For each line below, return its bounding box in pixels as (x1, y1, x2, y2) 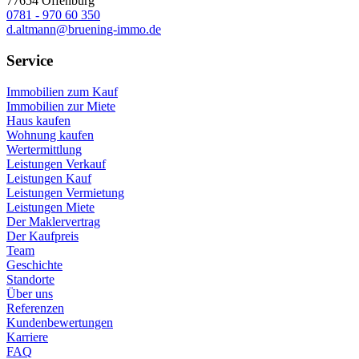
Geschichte (6, 257, 63, 272)
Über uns (6, 286, 53, 301)
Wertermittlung (6, 142, 82, 156)
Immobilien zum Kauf (6, 84, 118, 99)
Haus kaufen (6, 113, 71, 127)
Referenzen (6, 301, 64, 315)
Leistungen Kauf (6, 171, 91, 185)
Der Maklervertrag (6, 214, 100, 228)
